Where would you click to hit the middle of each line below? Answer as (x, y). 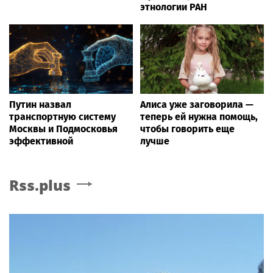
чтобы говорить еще (187, 129)
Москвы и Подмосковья (63, 129)
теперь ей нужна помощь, (199, 116)
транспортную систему (62, 116)
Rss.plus (40, 185)
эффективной (41, 141)
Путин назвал (40, 104)
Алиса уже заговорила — (197, 104)
